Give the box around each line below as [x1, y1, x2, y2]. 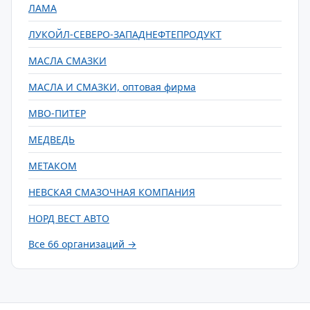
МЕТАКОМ [28, 159, 77, 172]
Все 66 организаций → [28, 237, 136, 250]
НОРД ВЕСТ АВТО [28, 212, 109, 225]
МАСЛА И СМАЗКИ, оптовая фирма [28, 80, 196, 93]
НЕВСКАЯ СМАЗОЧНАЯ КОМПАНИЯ [28, 185, 195, 199]
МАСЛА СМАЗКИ [28, 54, 107, 67]
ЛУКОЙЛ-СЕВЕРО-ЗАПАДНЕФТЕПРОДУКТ [28, 28, 221, 41]
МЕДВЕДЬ [28, 133, 75, 146]
